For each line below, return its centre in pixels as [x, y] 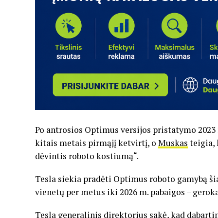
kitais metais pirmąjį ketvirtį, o [97, 143]
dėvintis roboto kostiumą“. [87, 156]
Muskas [173, 143]
